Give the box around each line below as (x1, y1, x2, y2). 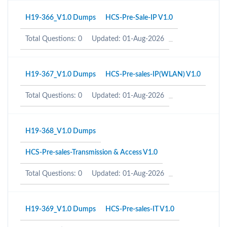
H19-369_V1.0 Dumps (25, 206, 96, 213)
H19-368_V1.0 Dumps (25, 128, 96, 135)
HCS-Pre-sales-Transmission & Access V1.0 (25, 149, 158, 156)
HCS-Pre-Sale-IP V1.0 (105, 14, 173, 21)
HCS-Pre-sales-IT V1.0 (105, 206, 174, 213)
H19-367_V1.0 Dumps (25, 71, 96, 78)
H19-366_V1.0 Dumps (25, 14, 96, 21)
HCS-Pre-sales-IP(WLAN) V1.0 (105, 71, 201, 78)
